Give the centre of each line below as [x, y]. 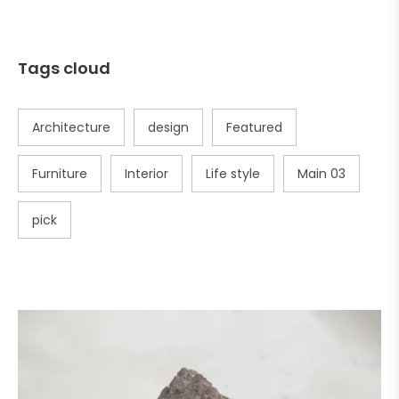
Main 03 [322, 173]
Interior [147, 173]
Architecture [71, 127]
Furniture [60, 173]
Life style [233, 173]
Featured [254, 127]
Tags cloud [64, 68]
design [168, 127]
